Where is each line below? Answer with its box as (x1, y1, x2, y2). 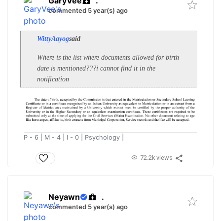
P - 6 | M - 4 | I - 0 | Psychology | (24, 133, 124, 141)
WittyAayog (37, 35, 69, 42)
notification (37, 75, 69, 83)
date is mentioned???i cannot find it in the (37, 64, 155, 72)
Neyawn (48, 192, 80, 202)
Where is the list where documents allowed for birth (37, 53, 179, 61)
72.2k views (140, 154, 173, 162)
